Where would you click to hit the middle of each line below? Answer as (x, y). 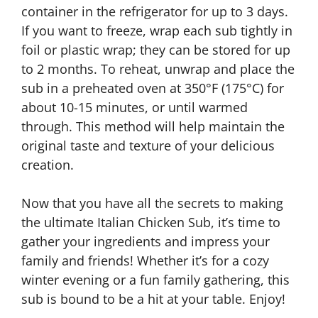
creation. (48, 165)
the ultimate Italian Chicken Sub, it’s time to (151, 222)
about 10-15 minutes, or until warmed (135, 107)
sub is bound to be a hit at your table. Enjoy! (153, 299)
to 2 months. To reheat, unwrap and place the (158, 69)
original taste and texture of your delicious (148, 146)
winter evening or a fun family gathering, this (155, 280)
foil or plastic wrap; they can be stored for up (156, 50)
